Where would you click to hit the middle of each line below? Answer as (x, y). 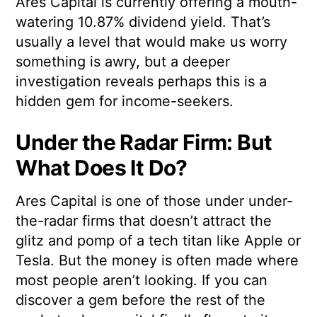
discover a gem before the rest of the (141, 300)
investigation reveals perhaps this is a (142, 81)
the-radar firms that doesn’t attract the (144, 220)
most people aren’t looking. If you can (142, 280)
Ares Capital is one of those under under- (155, 201)
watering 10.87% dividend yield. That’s (143, 22)
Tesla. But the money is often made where (157, 260)
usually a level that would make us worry (152, 41)
